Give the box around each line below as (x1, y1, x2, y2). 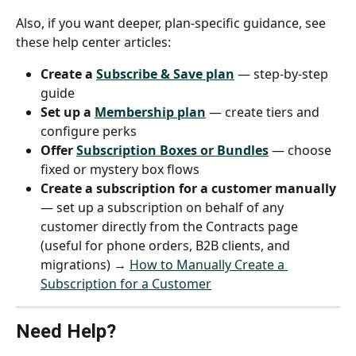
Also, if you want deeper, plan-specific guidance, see (16, 14, 329, 32)
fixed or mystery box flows (41, 160, 199, 178)
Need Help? (16, 319, 116, 342)
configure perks (41, 122, 137, 140)
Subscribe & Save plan (96, 64, 234, 83)
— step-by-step (234, 64, 331, 83)
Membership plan (95, 103, 206, 121)
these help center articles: (16, 33, 171, 51)
